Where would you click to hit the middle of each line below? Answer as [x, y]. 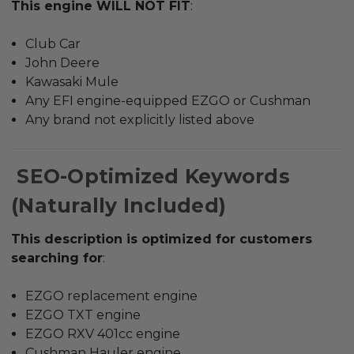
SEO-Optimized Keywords [151, 177]
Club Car [53, 44]
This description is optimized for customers [162, 239]
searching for [57, 258]
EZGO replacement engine [112, 296]
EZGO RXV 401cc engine [103, 334]
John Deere [63, 63]
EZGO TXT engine [83, 315]
